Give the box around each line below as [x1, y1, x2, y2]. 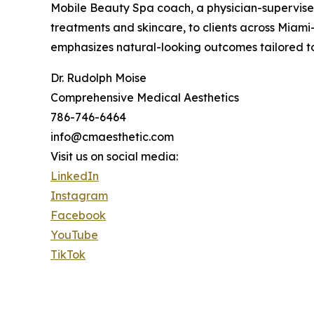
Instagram [50, 188, 108, 203]
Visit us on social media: [50, 149, 178, 163]
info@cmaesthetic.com [50, 129, 174, 144]
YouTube [50, 227, 98, 242]
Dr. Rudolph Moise [50, 70, 146, 85]
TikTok [50, 247, 86, 261]
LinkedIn [50, 168, 99, 183]
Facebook [50, 207, 106, 222]
